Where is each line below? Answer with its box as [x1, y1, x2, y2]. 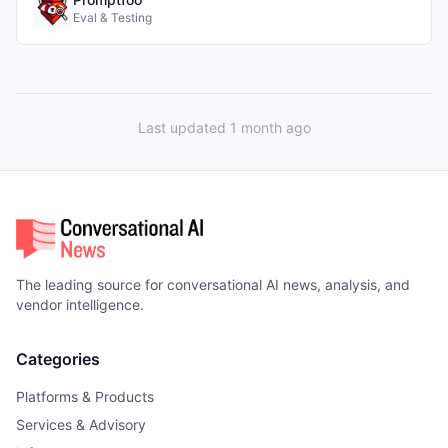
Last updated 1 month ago [137, 118, 311, 136]
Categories [16, 349, 100, 369]
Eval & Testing [73, 9, 152, 25]
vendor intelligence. [16, 296, 144, 313]
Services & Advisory [16, 416, 146, 433]
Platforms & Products [16, 388, 154, 405]
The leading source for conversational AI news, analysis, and [16, 276, 410, 293]
